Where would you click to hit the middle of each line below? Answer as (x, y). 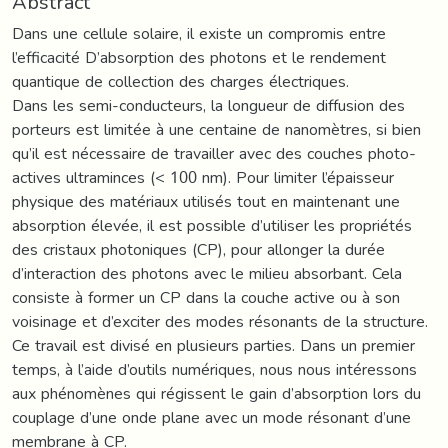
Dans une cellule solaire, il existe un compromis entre (199, 33)
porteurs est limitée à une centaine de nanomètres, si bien (216, 129)
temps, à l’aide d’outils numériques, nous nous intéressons (214, 369)
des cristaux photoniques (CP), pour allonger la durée (198, 249)
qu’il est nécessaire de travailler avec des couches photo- (214, 153)
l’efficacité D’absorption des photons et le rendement (199, 57)
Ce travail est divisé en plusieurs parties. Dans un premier (213, 345)
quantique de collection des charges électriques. (180, 81)
